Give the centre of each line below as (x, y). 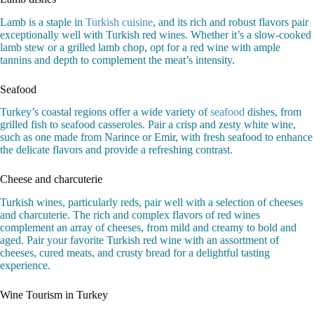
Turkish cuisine (119, 22)
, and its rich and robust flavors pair (231, 22)
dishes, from (273, 112)
